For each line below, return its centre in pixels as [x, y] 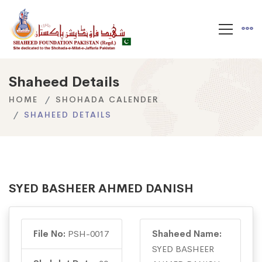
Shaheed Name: [187, 234]
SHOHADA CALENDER [107, 100]
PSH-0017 [88, 234]
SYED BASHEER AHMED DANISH [101, 189]
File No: [51, 234]
